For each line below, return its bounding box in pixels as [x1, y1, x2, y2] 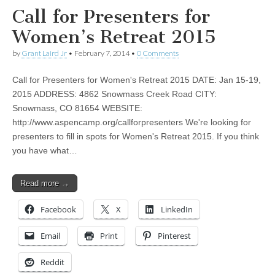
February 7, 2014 [74, 48, 130, 58]
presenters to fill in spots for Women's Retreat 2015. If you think [12, 131, 259, 142]
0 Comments [137, 48, 179, 58]
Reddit [41, 257, 64, 268]
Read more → [20, 179, 69, 188]
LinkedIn [161, 204, 193, 215]
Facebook [41, 204, 76, 215]
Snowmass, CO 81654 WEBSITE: [12, 103, 142, 114]
